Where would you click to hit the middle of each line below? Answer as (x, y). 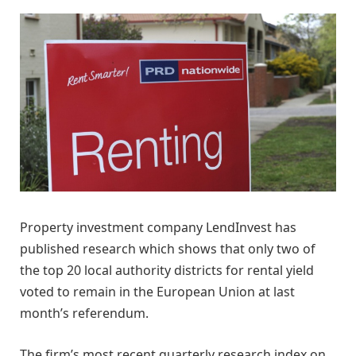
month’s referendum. (84, 313)
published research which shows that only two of (168, 248)
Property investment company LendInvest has (158, 227)
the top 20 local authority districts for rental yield (167, 270)
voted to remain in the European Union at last (157, 291)
